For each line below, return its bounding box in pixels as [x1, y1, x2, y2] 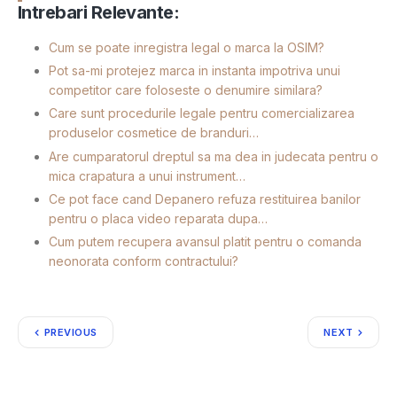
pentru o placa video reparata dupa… [49, 210, 268, 226]
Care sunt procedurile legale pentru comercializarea [49, 105, 354, 121]
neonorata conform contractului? [49, 253, 238, 269]
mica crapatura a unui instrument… [49, 167, 245, 183]
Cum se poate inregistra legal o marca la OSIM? [49, 40, 324, 56]
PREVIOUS [44, 326, 97, 339]
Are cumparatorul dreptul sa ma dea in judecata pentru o [49, 148, 378, 164]
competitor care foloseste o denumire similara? [49, 82, 323, 98]
